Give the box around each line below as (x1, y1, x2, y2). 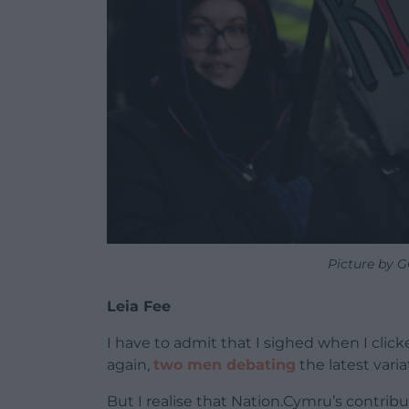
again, (107, 355, 153, 373)
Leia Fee (107, 297, 171, 315)
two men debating (153, 355, 296, 373)
